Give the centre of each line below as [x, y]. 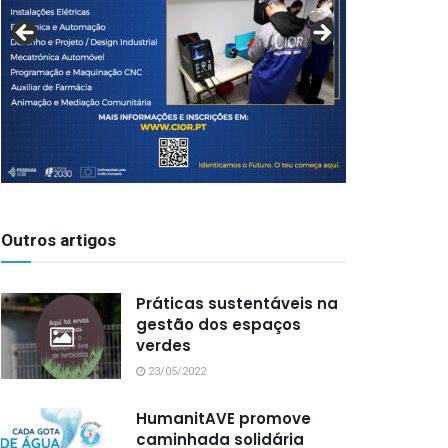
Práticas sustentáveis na [237, 303]
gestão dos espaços [218, 324]
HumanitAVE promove [223, 418]
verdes [163, 345]
